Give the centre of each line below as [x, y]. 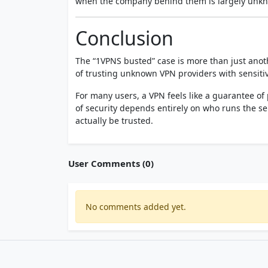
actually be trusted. [114, 120]
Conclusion [124, 38]
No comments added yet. [136, 206]
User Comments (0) [111, 163]
